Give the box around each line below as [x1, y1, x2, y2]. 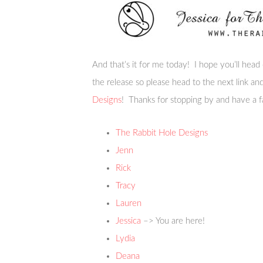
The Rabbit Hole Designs [116, 129, 208, 137]
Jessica [116, 217, 141, 225]
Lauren [116, 199, 141, 208]
